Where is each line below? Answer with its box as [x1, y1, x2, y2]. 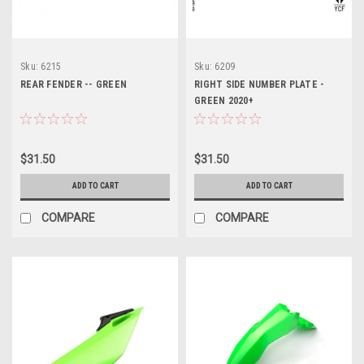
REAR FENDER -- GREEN [20, 78, 127, 90]
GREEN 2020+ [194, 94, 253, 106]
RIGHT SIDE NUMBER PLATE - [194, 78, 325, 90]
